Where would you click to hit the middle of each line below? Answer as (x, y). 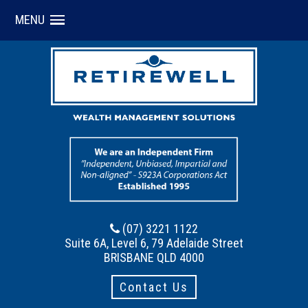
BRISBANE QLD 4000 (154, 257)
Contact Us (154, 287)
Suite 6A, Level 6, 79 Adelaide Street (154, 243)
